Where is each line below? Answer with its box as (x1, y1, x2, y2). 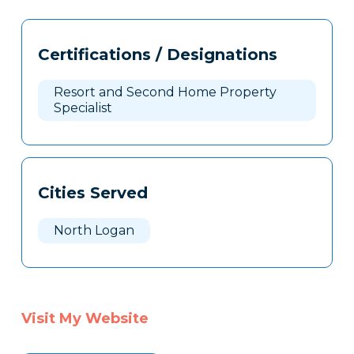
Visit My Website (21, 310, 149, 328)
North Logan (53, 223, 134, 239)
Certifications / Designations (37, 45, 277, 65)
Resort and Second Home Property (53, 85, 277, 100)
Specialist (53, 100, 112, 116)
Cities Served (37, 183, 148, 203)
